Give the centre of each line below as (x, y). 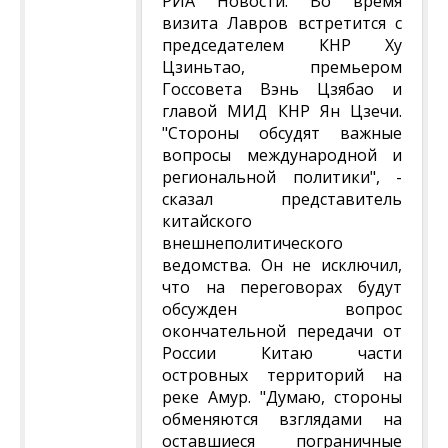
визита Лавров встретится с (282, 23)
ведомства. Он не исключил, (282, 265)
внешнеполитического (252, 243)
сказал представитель (282, 199)
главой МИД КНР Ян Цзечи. (282, 111)
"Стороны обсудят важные (282, 133)
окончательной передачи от (282, 331)
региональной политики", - (282, 177)
